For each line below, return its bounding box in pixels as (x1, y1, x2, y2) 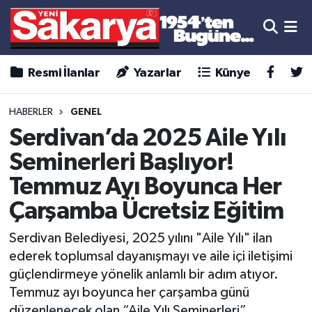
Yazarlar (131, 67, 182, 80)
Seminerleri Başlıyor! (8, 150, 233, 175)
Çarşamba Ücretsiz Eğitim (8, 198, 284, 224)
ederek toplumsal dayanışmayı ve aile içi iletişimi (8, 249, 292, 264)
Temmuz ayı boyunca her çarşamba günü (8, 286, 249, 300)
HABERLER (8, 107, 53, 118)
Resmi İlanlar (25, 67, 100, 80)
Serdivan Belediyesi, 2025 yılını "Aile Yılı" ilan (8, 231, 272, 246)
